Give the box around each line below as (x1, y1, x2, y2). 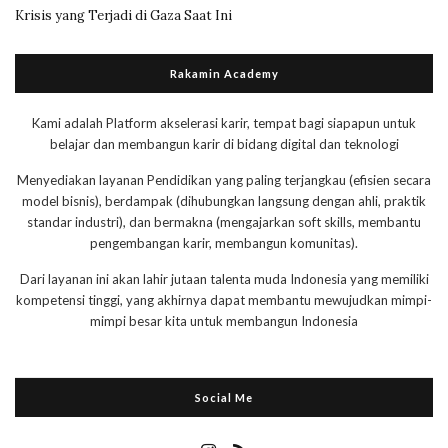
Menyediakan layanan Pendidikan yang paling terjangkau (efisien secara (17, 172, 431, 189)
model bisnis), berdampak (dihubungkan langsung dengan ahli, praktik (22, 193, 426, 210)
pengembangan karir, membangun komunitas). (90, 235, 358, 252)
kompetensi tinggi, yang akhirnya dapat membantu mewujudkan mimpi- (16, 292, 432, 309)
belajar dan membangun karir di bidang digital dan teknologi (49, 136, 399, 153)
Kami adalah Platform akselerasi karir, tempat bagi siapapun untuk (32, 115, 416, 132)
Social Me (195, 391, 253, 405)
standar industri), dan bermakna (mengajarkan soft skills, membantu (27, 214, 421, 231)
